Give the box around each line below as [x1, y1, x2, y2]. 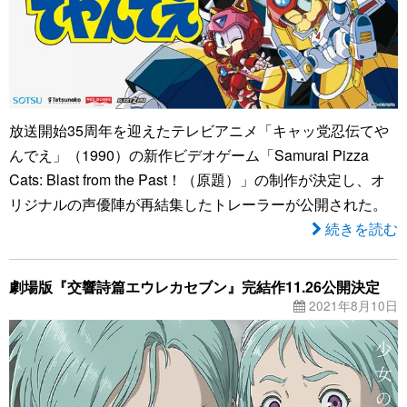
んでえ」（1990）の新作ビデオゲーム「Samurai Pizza [9, 144, 369, 165]
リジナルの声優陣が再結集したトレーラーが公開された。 [9, 193, 387, 214]
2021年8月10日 [305, 295, 398, 314]
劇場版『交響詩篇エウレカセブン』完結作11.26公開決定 [9, 275, 380, 297]
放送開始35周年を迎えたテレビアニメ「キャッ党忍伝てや [9, 119, 389, 141]
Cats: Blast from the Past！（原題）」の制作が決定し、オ [9, 168, 385, 190]
